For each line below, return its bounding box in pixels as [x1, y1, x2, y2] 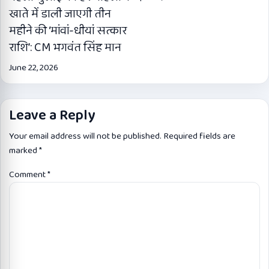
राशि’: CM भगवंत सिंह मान [9, 37, 121, 57]
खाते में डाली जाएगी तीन [9, 4, 111, 23]
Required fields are [163, 128, 235, 144]
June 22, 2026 [9, 60, 58, 75]
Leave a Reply [9, 104, 95, 127]
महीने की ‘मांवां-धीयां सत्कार [9, 20, 127, 40]
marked [9, 143, 39, 158]
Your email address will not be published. [9, 128, 162, 144]
